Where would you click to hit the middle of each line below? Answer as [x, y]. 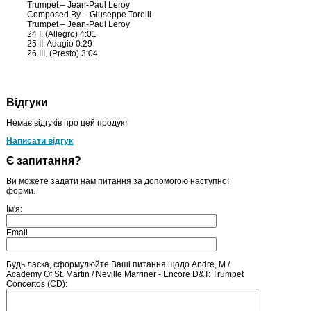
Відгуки [27, 102]
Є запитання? [44, 160]
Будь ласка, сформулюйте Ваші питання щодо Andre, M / [118, 264]
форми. [21, 191]
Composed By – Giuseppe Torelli [89, 15]
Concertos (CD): [37, 284]
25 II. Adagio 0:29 [60, 44]
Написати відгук [40, 141]
